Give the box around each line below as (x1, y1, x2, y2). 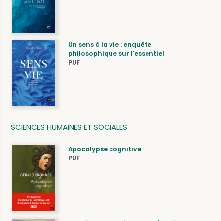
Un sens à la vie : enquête (68, 40, 152, 49)
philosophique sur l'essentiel (68, 49, 165, 58)
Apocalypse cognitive (68, 145, 142, 154)
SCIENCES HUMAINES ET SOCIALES (11, 122, 127, 133)
